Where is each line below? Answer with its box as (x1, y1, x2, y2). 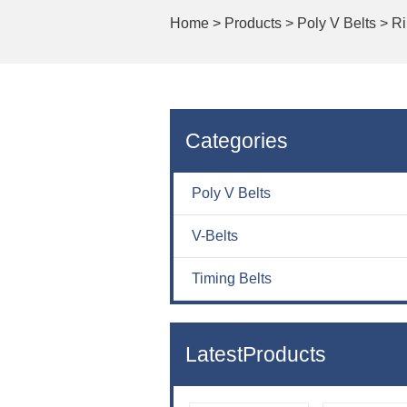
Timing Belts (192, 271, 272, 286)
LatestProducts (185, 342, 326, 366)
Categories (185, 129, 288, 153)
